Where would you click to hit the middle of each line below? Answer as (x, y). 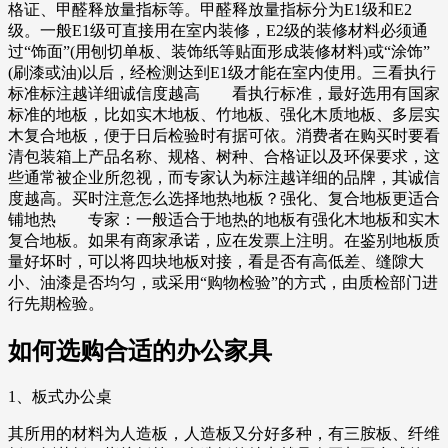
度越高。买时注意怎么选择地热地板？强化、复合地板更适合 (224, 199)
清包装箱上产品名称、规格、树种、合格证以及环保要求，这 (224, 157)
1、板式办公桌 (60, 397)
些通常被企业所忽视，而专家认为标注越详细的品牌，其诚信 (224, 178)
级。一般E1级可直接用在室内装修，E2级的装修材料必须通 (218, 31)
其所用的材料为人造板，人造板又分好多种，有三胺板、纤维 (224, 434)
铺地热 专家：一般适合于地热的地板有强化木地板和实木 (224, 220)
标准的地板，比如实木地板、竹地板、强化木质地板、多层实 (224, 115)
